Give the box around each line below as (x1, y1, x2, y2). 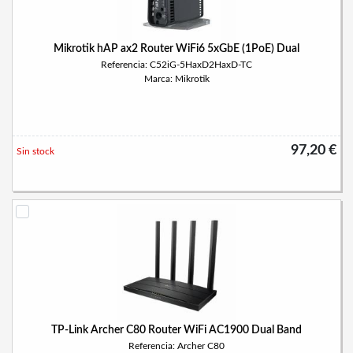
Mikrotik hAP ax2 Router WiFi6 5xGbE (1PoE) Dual (54, 43, 299, 54)
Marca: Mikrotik (143, 74, 210, 84)
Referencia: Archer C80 (128, 341, 225, 351)
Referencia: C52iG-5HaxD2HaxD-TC (101, 60, 252, 69)
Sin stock (17, 147, 54, 156)
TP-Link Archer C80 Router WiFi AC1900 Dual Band (51, 325, 302, 336)
